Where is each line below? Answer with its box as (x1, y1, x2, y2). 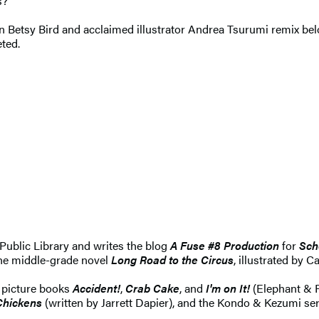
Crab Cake (125, 279, 179, 296)
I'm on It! (206, 279, 253, 296)
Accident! (73, 279, 120, 296)
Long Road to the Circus (111, 251, 234, 268)
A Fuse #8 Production (170, 236, 279, 253)
